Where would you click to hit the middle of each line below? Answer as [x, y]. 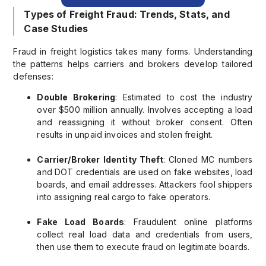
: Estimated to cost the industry [184, 97]
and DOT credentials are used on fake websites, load [145, 172]
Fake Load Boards [81, 221]
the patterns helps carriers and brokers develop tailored [133, 64]
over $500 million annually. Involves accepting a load [145, 109]
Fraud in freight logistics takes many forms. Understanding [133, 51]
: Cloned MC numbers [208, 159]
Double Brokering [76, 97]
